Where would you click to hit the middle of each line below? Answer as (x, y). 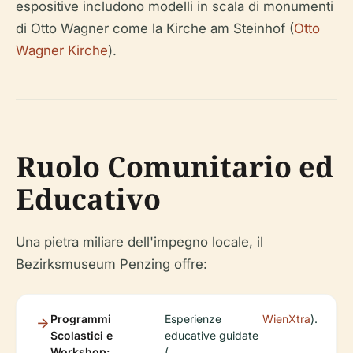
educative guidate (212, 336)
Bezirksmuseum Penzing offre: (111, 264)
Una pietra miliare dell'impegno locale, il (139, 242)
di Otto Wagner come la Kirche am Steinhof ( (155, 29)
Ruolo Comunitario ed (175, 167)
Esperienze (193, 319)
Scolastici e (82, 336)
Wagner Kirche (62, 51)
